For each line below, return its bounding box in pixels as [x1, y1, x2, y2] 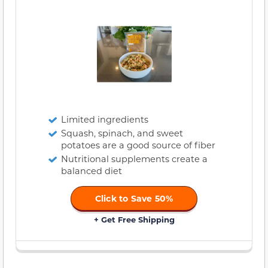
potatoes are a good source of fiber [61, 139, 215, 151]
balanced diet [61, 165, 122, 177]
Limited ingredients [61, 114, 148, 126]
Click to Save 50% [95, 193, 173, 205]
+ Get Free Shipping [93, 214, 175, 225]
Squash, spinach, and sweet [61, 127, 183, 139]
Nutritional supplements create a [61, 153, 208, 165]
